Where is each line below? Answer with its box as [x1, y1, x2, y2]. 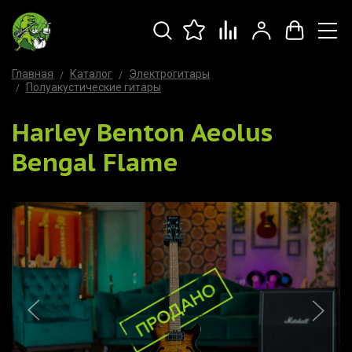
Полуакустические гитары [26, 80, 161, 93]
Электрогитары [129, 68, 210, 81]
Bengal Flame [12, 145, 178, 178]
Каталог [70, 68, 112, 81]
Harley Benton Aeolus [12, 115, 273, 148]
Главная [12, 68, 53, 81]
